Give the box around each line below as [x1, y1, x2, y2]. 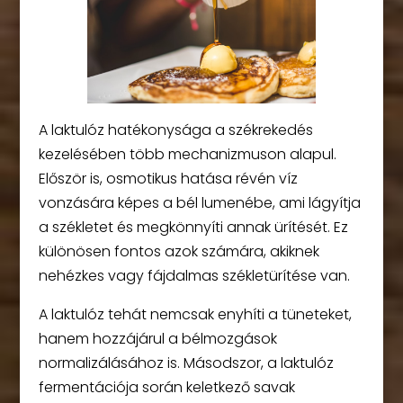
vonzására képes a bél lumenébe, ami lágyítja [38, 193, 361, 214]
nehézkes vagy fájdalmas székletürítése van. [38, 265, 350, 287]
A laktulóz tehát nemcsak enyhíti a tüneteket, [38, 304, 352, 326]
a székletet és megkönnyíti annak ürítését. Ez [38, 217, 348, 238]
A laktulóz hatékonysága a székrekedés [38, 120, 313, 141]
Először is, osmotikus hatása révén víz [38, 168, 298, 190]
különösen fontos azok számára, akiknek [38, 241, 319, 263]
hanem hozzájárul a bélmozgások [38, 328, 277, 350]
